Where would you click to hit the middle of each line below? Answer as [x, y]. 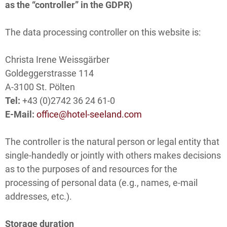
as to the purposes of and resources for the [91, 169]
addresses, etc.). [39, 196]
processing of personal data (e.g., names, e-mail [101, 182]
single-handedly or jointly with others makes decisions [113, 155]
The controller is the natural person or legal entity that [112, 141]
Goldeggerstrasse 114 [49, 73]
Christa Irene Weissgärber [57, 59]
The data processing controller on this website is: [103, 32]
